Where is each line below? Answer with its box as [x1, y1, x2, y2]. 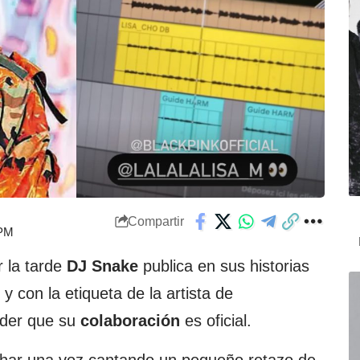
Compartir [127, 215, 184, 229]
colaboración [80, 311, 180, 329]
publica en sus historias [138, 256, 309, 275]
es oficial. [180, 311, 252, 329]
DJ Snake [62, 256, 138, 275]
